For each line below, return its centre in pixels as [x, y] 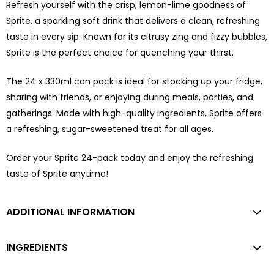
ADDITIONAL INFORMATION [70, 212]
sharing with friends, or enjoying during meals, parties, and [130, 97]
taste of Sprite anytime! [57, 173]
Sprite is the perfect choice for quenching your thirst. [120, 52]
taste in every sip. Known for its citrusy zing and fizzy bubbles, [137, 36]
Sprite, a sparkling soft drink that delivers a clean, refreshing [133, 20]
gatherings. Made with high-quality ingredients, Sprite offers [134, 113]
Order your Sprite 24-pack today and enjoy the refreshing [130, 157]
